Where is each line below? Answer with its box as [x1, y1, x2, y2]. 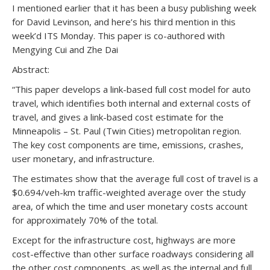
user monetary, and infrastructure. [12, 152, 154, 165]
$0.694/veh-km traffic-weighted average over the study [12, 186, 246, 199]
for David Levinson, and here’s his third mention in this [12, 16, 236, 28]
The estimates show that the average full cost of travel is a [12, 172, 258, 185]
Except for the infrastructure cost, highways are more [12, 234, 236, 246]
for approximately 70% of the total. [12, 214, 158, 227]
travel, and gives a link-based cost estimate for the [12, 111, 224, 124]
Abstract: [12, 63, 49, 76]
